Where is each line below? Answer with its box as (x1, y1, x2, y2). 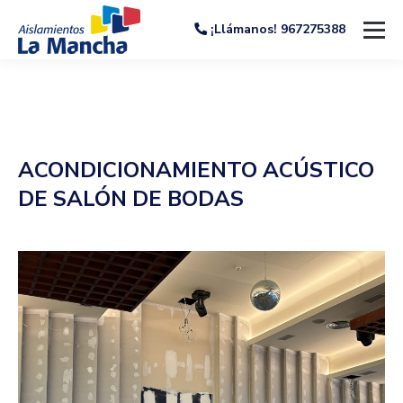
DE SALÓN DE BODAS (18, 184, 244, 213)
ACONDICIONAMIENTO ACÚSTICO (18, 156, 374, 184)
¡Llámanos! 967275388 (207, 21, 345, 38)
